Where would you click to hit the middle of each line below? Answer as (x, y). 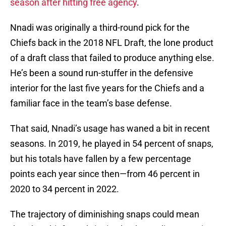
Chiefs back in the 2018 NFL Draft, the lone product (112, 43)
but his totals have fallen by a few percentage (101, 159)
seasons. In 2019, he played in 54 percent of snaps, (112, 144)
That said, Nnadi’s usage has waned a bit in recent (110, 129)
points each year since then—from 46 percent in (105, 174)
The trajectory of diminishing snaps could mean (105, 214)
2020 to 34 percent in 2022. (65, 189)
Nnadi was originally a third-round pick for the (100, 28)
